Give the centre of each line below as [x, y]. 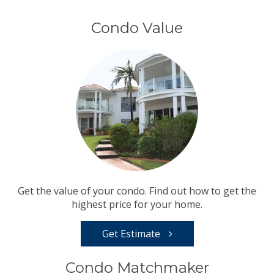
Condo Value [137, 28]
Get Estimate [132, 234]
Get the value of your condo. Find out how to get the [137, 191]
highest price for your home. [137, 204]
